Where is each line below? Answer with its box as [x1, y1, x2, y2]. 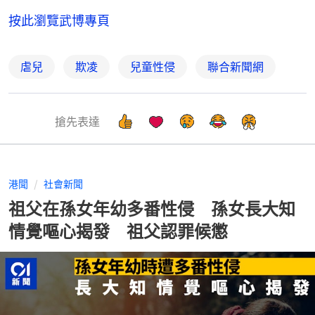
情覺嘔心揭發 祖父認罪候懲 [8, 221, 228, 242]
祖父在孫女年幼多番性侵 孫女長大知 [8, 198, 295, 219]
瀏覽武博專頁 [34, 13, 110, 28]
